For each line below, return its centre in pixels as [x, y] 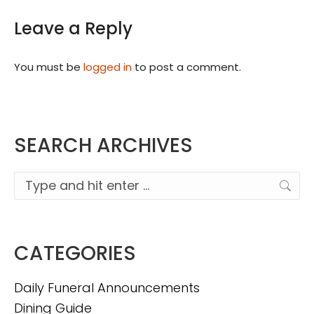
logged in [108, 67]
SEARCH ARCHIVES [103, 145]
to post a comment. [186, 67]
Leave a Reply [73, 28]
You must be [49, 67]
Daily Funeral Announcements [107, 288]
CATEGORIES [75, 253]
